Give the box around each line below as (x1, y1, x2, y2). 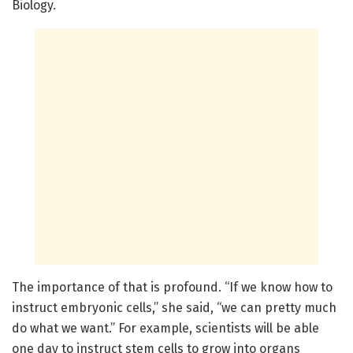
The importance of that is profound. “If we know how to (12, 280, 333, 295)
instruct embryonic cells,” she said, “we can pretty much (12, 300, 336, 316)
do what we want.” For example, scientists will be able (12, 321, 319, 336)
